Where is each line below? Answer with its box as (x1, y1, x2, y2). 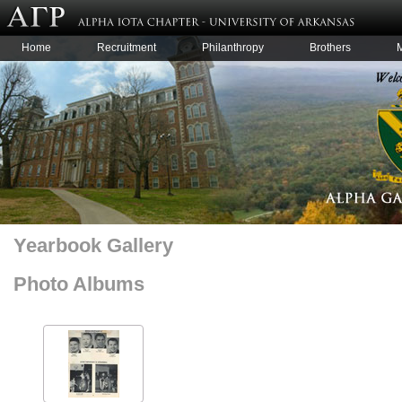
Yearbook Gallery (13, 234, 173, 257)
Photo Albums (13, 273, 144, 296)
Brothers (310, 41, 351, 54)
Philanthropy (202, 41, 264, 54)
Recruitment (97, 41, 156, 54)
